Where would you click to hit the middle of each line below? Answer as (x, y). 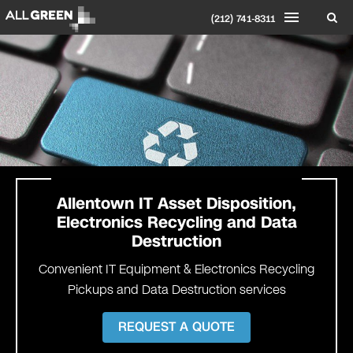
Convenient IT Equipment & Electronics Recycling (176, 269)
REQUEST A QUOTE (176, 327)
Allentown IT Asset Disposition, (176, 203)
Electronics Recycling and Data (176, 222)
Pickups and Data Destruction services (176, 290)
